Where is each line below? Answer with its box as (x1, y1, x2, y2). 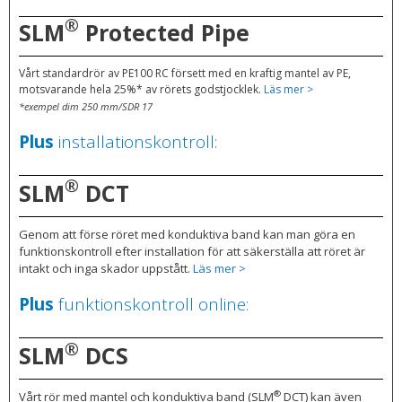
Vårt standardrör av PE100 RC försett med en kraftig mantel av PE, (19, 65, 351, 81)
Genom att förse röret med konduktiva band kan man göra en (19, 225, 355, 242)
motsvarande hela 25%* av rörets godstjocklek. (19, 81, 264, 97)
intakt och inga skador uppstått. (19, 259, 193, 276)
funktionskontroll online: (54, 293, 249, 317)
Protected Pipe (79, 16, 249, 48)
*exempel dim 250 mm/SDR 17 (19, 99, 153, 113)
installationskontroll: (54, 129, 217, 153)
